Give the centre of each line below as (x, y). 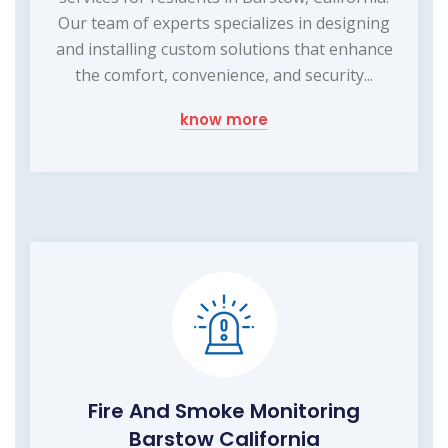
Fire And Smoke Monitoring (224, 411)
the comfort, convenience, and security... (224, 75)
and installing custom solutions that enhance (224, 49)
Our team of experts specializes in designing (224, 23)
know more (224, 120)
